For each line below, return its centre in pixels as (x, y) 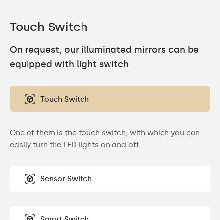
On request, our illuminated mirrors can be (104, 49)
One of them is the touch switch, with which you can (105, 132)
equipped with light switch (69, 64)
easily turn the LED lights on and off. (75, 145)
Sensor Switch (66, 179)
